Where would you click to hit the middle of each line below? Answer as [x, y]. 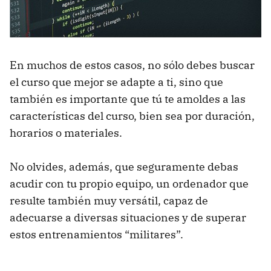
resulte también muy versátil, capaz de [109, 200]
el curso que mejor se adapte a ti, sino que [116, 82]
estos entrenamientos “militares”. [96, 234]
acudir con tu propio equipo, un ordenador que [129, 183]
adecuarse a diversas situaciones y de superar [128, 217]
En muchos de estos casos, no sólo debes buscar [132, 65]
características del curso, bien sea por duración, [132, 116]
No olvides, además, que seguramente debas [124, 166]
